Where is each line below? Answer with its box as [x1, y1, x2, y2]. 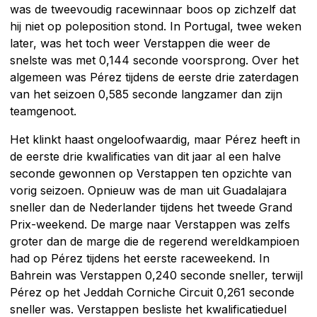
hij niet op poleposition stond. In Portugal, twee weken [10, 18, 301, 33]
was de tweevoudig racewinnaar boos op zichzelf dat [10, 1, 296, 16]
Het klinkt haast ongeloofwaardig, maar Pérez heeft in [10, 132, 300, 146]
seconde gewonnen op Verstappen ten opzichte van [10, 166, 292, 180]
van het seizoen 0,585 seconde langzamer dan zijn [10, 86, 282, 101]
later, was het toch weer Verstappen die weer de [10, 35, 270, 50]
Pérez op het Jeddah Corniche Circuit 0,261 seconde [10, 284, 294, 299]
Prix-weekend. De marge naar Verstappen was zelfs [10, 217, 290, 231]
